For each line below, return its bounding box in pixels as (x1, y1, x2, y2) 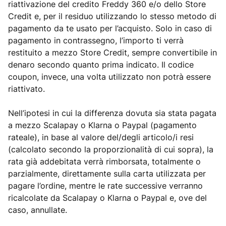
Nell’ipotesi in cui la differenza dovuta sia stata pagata (8, 108, 216, 118)
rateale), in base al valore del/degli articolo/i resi (8, 132, 194, 142)
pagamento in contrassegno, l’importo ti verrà (8, 35, 184, 45)
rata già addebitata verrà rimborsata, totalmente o (8, 156, 201, 166)
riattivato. (8, 84, 45, 94)
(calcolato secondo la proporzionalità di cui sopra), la (8, 144, 213, 154)
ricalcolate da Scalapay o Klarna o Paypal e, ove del (8, 193, 207, 203)
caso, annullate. (8, 205, 67, 215)
